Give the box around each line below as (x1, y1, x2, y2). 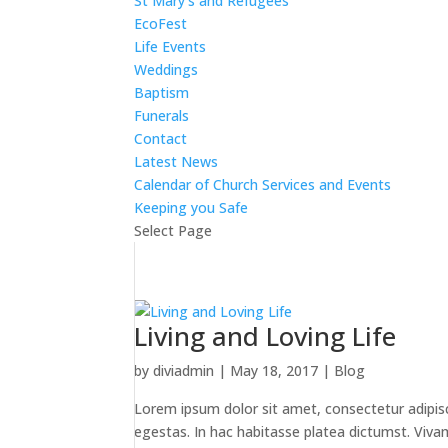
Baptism (134, 83, 190, 102)
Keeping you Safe (134, 198, 249, 217)
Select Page (134, 221, 213, 240)
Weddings (134, 60, 199, 79)
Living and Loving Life (134, 318, 397, 354)
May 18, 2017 (230, 361, 319, 380)
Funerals (134, 106, 190, 125)
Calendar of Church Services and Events (134, 175, 392, 194)
